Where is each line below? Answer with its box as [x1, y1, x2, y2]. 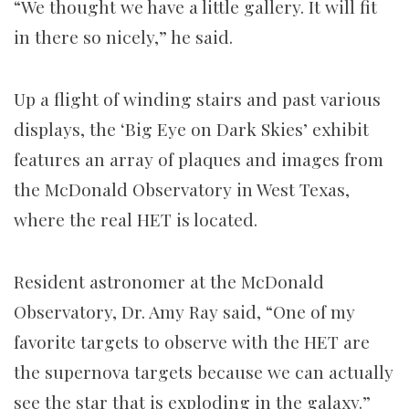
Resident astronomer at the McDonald [14, 269, 324, 294]
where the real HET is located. [14, 207, 262, 232]
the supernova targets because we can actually [14, 360, 393, 384]
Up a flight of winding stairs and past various [14, 87, 381, 111]
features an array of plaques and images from [14, 147, 383, 172]
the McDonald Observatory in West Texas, [14, 177, 350, 202]
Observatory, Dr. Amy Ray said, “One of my [14, 299, 355, 324]
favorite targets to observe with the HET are [14, 330, 370, 354]
